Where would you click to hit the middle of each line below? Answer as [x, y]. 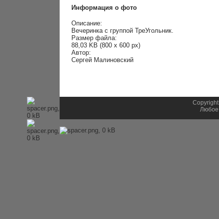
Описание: [87, 23]
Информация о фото [104, 7]
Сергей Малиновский [102, 60]
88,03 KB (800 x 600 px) [106, 45]
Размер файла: [94, 38]
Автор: [81, 53]
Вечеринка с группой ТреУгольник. [122, 31]
